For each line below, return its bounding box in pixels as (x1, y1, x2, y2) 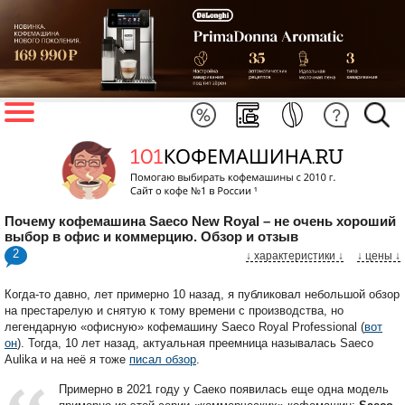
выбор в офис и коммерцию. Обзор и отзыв (5, 228, 298, 244)
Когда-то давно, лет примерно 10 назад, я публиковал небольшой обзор (5, 287, 400, 301)
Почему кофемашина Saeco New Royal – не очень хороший (5, 212, 396, 229)
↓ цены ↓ (357, 249, 400, 262)
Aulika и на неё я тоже (5, 352, 129, 366)
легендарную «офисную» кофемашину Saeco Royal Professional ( (5, 319, 364, 334)
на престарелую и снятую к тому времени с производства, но (5, 303, 344, 317)
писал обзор (129, 352, 196, 366)
